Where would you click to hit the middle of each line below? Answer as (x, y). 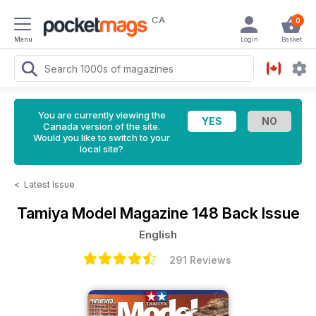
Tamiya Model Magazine (104, 213)
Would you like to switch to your (102, 138)
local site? (102, 149)
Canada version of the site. (102, 126)
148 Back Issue (245, 213)
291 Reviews (200, 260)
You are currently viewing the (102, 115)
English (158, 235)
